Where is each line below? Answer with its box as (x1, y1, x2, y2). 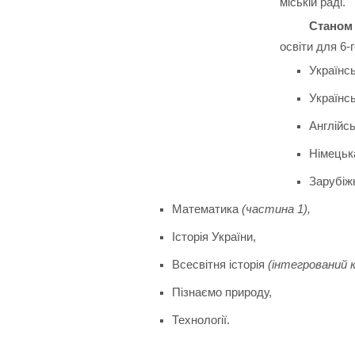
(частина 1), (241, 201, 311, 216)
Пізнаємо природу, (171, 284, 272, 299)
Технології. (171, 312, 230, 326)
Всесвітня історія (171, 257, 268, 271)
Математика (171, 201, 242, 216)
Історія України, (171, 229, 256, 243)
